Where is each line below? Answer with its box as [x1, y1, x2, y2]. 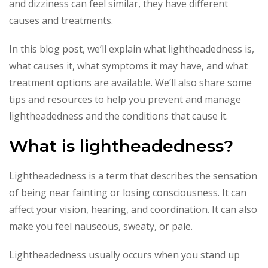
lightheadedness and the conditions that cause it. [9, 109, 228, 123]
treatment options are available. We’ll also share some [9, 75, 252, 89]
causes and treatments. [9, 13, 113, 27]
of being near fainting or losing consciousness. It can [9, 185, 246, 199]
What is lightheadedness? [9, 135, 233, 156]
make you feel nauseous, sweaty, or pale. [9, 219, 193, 233]
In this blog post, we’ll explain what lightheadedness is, [9, 42, 254, 56]
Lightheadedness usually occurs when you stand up [9, 248, 240, 261]
